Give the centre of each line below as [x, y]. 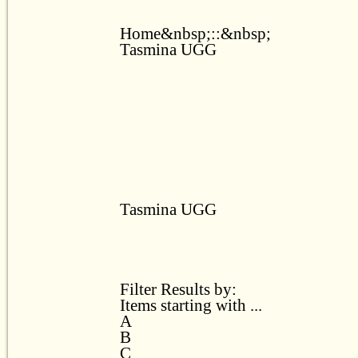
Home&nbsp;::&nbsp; [195, 33]
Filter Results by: [178, 289]
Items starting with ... [191, 305]
